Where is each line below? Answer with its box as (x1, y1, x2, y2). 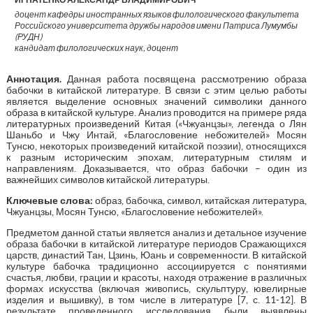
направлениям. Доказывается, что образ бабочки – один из (6, 162, 307, 174)
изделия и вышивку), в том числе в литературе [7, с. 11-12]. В (6, 293, 307, 305)
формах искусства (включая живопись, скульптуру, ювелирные (6, 282, 307, 294)
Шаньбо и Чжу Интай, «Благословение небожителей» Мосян (6, 129, 307, 140)
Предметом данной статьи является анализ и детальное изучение (6, 226, 307, 238)
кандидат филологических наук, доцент (14, 43, 178, 52)
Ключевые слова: (6, 194, 95, 206)
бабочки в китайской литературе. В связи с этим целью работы (6, 84, 307, 96)
